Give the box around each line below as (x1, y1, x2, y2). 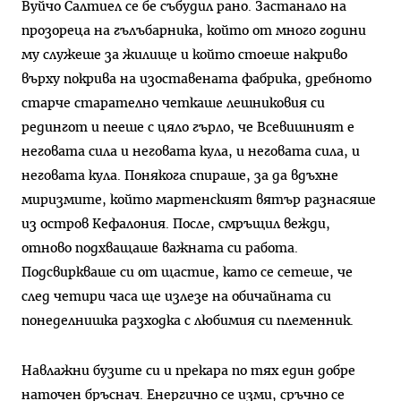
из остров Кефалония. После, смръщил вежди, (21, 218, 330, 232)
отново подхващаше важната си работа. (21, 242, 298, 256)
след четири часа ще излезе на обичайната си (21, 290, 331, 304)
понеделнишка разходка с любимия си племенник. (21, 314, 354, 328)
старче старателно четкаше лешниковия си (21, 97, 325, 111)
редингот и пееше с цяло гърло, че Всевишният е (21, 121, 354, 135)
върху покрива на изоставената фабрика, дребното (21, 73, 371, 87)
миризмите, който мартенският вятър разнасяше (21, 193, 376, 208)
